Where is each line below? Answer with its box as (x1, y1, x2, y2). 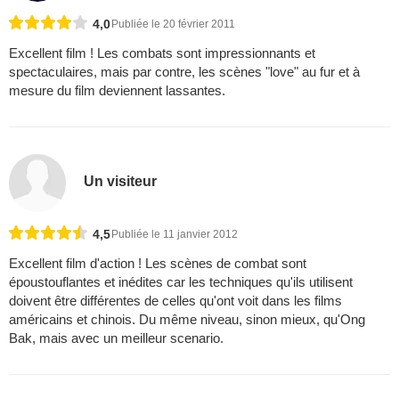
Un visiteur (84, 173, 158, 189)
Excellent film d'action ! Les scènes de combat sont (9, 255, 306, 271)
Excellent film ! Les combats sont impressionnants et (9, 45, 315, 61)
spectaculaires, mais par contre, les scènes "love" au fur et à (9, 64, 360, 80)
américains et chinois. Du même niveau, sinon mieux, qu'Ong (9, 311, 365, 327)
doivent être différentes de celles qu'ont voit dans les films (9, 292, 342, 308)
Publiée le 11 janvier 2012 (111, 227, 238, 240)
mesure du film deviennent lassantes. (9, 83, 225, 99)
